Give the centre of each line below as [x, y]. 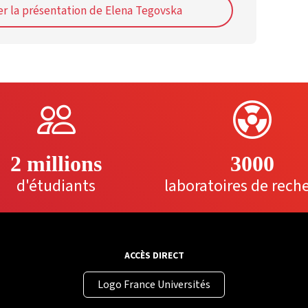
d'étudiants [56, 186]
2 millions [56, 164]
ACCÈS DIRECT [154, 256]
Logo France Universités [154, 285]
